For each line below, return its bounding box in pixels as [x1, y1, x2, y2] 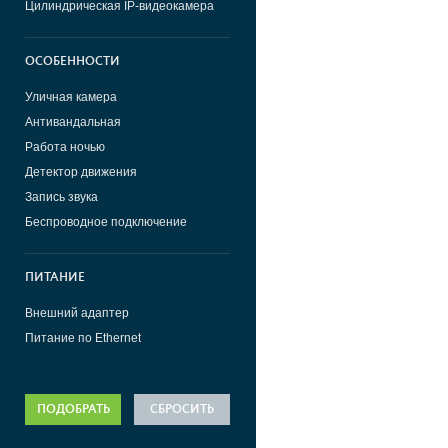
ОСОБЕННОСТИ [25, 55, 120, 68]
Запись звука [25, 189, 98, 204]
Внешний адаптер [25, 305, 129, 320]
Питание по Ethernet [25, 330, 141, 345]
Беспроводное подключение [25, 214, 187, 229]
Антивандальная [25, 114, 121, 129]
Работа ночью [25, 139, 105, 154]
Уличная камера [25, 89, 117, 104]
